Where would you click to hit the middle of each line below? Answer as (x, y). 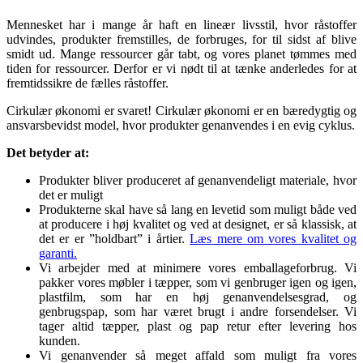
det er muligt (71, 194)
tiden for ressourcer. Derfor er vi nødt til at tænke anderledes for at (181, 68)
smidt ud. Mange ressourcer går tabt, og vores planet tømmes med (181, 53)
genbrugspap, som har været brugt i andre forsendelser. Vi (198, 311)
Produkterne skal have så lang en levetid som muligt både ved (198, 209)
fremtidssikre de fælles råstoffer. (88, 83)
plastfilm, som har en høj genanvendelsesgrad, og (198, 297)
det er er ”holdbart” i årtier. (112, 238)
